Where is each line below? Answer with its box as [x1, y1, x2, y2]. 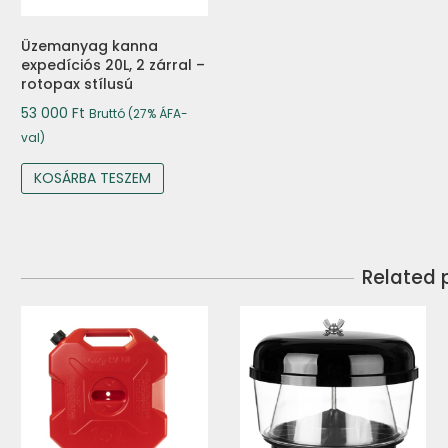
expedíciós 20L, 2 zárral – [21, 54, 205, 75]
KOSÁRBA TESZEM [34, 167, 151, 188]
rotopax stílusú [21, 73, 133, 94]
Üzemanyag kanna [21, 35, 158, 56]
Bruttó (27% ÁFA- [89, 104, 188, 122]
